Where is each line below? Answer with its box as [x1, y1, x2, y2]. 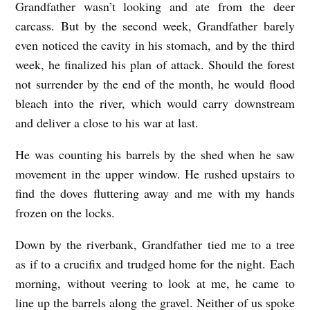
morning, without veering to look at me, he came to [15, 274, 295, 291]
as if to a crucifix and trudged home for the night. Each [15, 255, 295, 272]
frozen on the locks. [15, 203, 116, 221]
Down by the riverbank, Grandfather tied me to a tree [15, 235, 295, 253]
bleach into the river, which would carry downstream [15, 94, 295, 111]
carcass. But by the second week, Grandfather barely [15, 17, 295, 34]
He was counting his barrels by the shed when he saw [15, 145, 295, 163]
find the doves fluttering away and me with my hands [15, 184, 295, 201]
